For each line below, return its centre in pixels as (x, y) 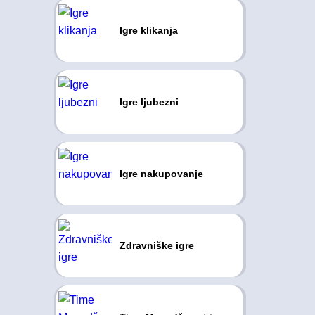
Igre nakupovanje (161, 174)
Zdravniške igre (156, 245)
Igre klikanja (148, 30)
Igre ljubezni (149, 102)
